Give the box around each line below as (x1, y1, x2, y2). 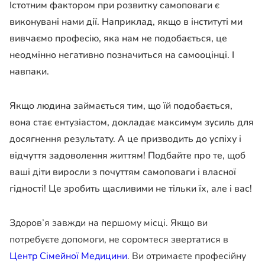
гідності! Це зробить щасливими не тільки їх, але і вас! (9, 182, 252, 196)
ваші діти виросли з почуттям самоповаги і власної (9, 166, 236, 179)
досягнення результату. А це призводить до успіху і (9, 132, 241, 146)
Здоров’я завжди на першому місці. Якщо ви (9, 216, 208, 230)
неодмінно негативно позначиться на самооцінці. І (9, 49, 234, 62)
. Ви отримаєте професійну (127, 250, 246, 263)
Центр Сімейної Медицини (9, 250, 127, 263)
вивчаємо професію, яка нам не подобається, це (9, 32, 227, 46)
